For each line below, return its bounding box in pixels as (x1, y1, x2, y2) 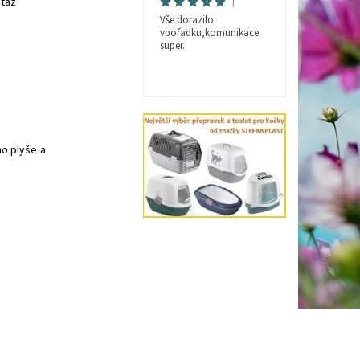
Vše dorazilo (159, 13, 214, 28)
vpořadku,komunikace (159, 26, 259, 41)
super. (159, 39, 185, 54)
